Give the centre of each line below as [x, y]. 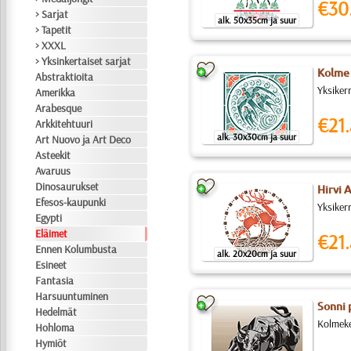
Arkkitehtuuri [64, 124]
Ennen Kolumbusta [76, 249]
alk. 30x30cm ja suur [257, 137]
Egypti [49, 218]
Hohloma [55, 327]
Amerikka [56, 92]
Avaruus [53, 171]
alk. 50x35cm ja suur [257, 20]
